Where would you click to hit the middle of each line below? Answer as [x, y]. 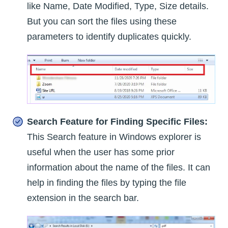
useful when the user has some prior [101, 152]
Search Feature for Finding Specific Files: [117, 121]
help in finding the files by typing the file [107, 182]
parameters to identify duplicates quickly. [109, 36]
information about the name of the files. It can [119, 167]
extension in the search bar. [83, 198]
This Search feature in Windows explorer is [114, 137]
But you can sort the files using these [102, 21]
